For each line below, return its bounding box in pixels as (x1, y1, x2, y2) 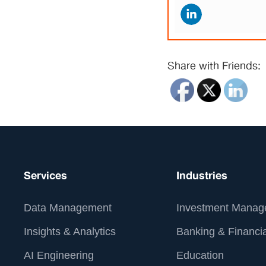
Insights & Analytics (24, 226, 116, 237)
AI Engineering (24, 249, 94, 261)
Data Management (24, 202, 112, 214)
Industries (176, 167, 227, 185)
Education (176, 249, 224, 261)
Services (24, 167, 67, 185)
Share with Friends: (167, 58, 261, 75)
